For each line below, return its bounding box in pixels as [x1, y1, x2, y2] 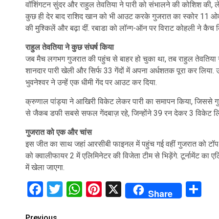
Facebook [43, 180, 108, 198]
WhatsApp [82, 180, 153, 198]
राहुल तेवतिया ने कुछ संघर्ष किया [25, 43, 114, 52]
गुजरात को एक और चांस [25, 128, 92, 137]
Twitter [63, 180, 110, 198]
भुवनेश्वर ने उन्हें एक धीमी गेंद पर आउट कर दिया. [25, 78, 157, 87]
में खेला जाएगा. [25, 163, 65, 172]
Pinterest [102, 180, 163, 198]
